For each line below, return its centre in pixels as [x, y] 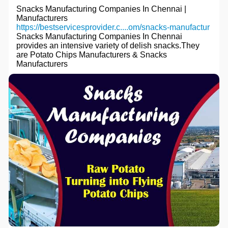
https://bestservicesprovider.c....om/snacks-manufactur [113, 27]
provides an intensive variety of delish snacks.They [108, 46]
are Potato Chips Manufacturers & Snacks [91, 55]
